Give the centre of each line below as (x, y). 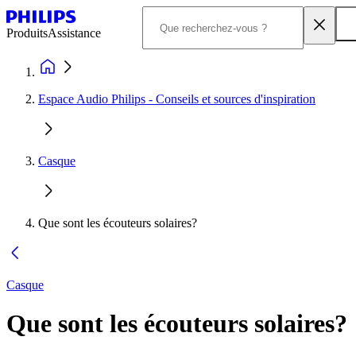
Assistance (74, 33)
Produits (27, 33)
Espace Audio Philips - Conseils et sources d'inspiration (177, 99)
